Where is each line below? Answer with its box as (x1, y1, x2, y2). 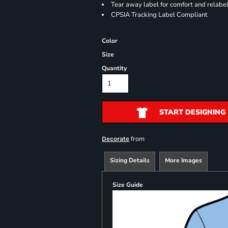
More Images (165, 156, 203, 164)
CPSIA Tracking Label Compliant (111, 10, 208, 19)
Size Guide (112, 181, 144, 189)
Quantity (102, 64, 127, 72)
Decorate (102, 135, 130, 142)
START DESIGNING (159, 107, 225, 118)
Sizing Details (110, 156, 150, 164)
